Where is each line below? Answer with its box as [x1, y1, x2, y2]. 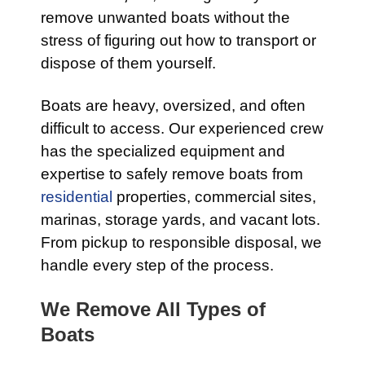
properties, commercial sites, [112, 188, 316, 205]
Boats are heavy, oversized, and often [41, 97, 306, 114]
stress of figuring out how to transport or [41, 32, 316, 49]
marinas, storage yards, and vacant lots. [41, 211, 320, 228]
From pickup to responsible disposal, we [41, 234, 322, 251]
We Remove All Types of [41, 298, 266, 320]
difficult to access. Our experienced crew [41, 120, 323, 137]
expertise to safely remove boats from [41, 165, 303, 182]
